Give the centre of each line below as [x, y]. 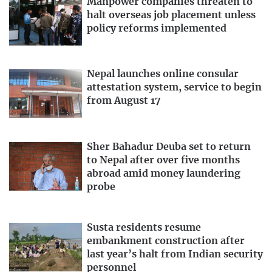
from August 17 [124, 101]
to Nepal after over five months [163, 161]
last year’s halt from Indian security [175, 254]
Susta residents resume [144, 227]
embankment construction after [166, 241]
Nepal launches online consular [163, 74]
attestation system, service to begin [174, 88]
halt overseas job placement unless [171, 15]
